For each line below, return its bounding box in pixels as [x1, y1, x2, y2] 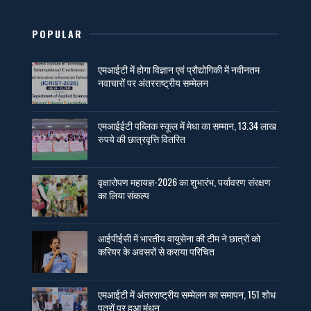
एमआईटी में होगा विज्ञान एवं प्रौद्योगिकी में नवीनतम [98, 62, 260, 77]
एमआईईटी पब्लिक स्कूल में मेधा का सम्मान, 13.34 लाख [98, 118, 277, 133]
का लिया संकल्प [98, 187, 150, 203]
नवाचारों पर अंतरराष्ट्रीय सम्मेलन [98, 75, 209, 90]
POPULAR [32, 26, 83, 42]
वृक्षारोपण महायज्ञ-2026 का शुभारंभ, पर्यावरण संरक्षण [98, 174, 271, 190]
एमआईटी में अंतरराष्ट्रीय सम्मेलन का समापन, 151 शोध [98, 287, 276, 302]
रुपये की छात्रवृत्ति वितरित [98, 131, 186, 146]
